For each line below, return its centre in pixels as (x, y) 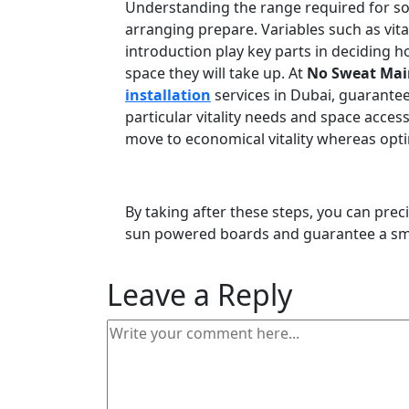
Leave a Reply (199, 294)
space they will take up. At (216, 73)
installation (168, 94)
